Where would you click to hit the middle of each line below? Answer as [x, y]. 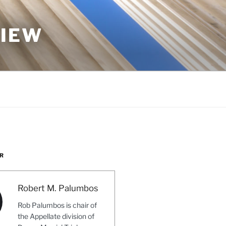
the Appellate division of [56, 216]
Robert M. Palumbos [58, 188]
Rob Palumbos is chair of [57, 205]
